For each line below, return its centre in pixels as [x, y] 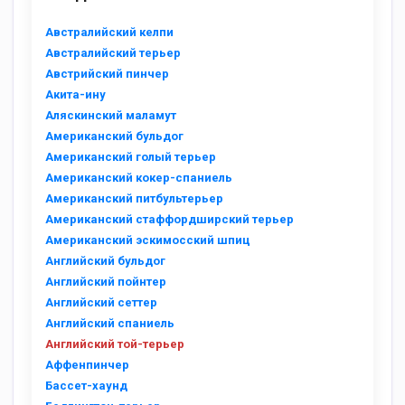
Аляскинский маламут [111, 115]
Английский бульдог [105, 261]
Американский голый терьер [131, 157]
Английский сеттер [101, 302]
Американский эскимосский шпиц [148, 240]
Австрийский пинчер [107, 74]
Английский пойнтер [106, 282]
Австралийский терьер [113, 53]
